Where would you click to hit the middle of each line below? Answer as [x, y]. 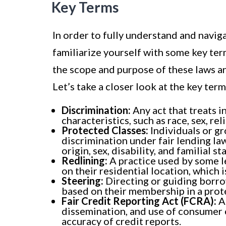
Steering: [82, 181]
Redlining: [84, 161]
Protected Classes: [105, 130]
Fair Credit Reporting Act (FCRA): [139, 201]
